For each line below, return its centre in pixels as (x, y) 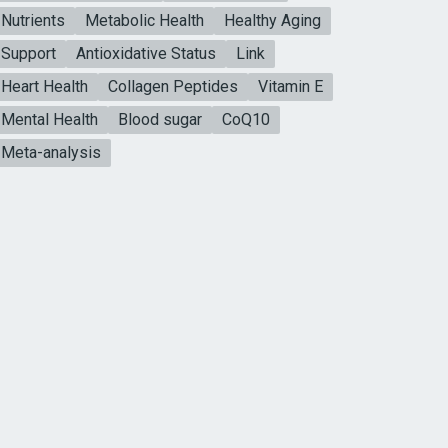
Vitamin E (290, 86)
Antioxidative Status (145, 53)
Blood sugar (159, 119)
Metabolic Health (144, 20)
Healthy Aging (272, 20)
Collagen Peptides (172, 86)
